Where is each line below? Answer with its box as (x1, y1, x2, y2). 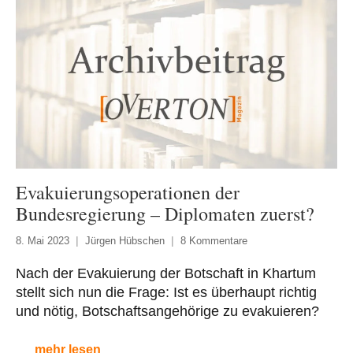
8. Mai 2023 (16, 234, 69, 247)
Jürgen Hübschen (85, 234, 165, 247)
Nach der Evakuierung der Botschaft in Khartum (16, 265, 316, 281)
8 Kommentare (180, 234, 247, 247)
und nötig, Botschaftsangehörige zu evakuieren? (16, 303, 319, 319)
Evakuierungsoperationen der (16, 179, 240, 205)
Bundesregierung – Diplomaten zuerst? (16, 200, 314, 226)
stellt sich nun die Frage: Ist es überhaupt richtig (16, 284, 317, 300)
